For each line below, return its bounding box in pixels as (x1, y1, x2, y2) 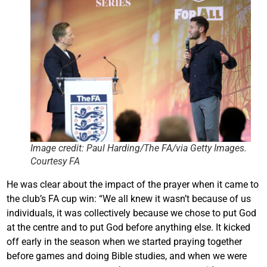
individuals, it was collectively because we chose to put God (7, 207, 256, 219)
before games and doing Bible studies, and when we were (7, 250, 247, 262)
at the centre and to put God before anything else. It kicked (7, 221, 250, 233)
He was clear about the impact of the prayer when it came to (7, 178, 259, 190)
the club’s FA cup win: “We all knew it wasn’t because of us (7, 193, 251, 204)
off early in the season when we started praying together (7, 235, 242, 247)
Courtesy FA (30, 155, 80, 167)
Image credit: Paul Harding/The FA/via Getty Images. (30, 142, 247, 154)
